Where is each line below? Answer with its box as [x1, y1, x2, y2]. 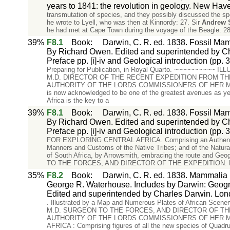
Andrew [201, 18, 226, 26]
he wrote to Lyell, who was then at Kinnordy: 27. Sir [46, 18, 202, 26]
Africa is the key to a [46, 97, 109, 104]
